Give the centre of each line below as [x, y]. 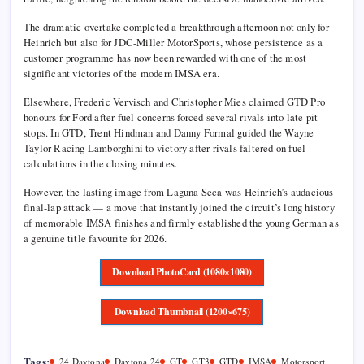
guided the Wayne [275, 133]
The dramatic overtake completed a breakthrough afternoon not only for [176, 27]
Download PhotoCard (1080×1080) [182, 272]
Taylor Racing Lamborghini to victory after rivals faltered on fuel [165, 148]
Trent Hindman [121, 133]
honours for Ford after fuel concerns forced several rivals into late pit [171, 117]
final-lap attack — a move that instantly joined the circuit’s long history [179, 208]
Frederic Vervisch [113, 102]
